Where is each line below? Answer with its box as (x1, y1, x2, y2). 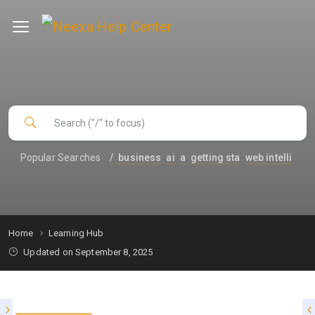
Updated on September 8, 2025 (21, 247, 153, 257)
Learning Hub (48, 228, 104, 238)
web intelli (245, 152, 292, 163)
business (118, 152, 162, 163)
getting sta (190, 152, 240, 163)
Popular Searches (20, 151, 101, 163)
